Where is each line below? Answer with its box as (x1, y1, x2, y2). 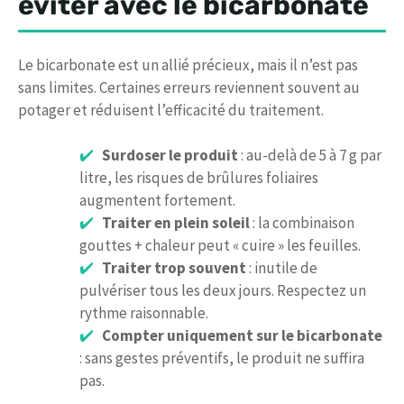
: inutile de (245, 258, 317, 279)
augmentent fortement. (79, 190, 235, 211)
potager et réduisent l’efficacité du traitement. (18, 99, 324, 120)
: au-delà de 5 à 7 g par (237, 145, 381, 166)
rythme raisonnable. (79, 303, 208, 324)
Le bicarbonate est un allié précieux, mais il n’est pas (18, 54, 358, 75)
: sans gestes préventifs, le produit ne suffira (79, 348, 364, 369)
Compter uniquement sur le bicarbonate (101, 326, 382, 346)
